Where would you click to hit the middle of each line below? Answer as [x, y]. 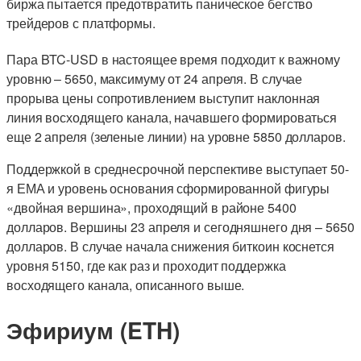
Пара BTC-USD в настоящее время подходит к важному [174, 60]
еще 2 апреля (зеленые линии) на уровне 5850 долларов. [176, 137]
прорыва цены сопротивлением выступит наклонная [164, 98]
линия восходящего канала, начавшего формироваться [172, 118]
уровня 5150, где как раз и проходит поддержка [146, 266]
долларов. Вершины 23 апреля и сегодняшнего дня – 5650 [180, 227]
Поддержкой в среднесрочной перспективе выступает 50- [178, 169]
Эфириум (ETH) [93, 330]
